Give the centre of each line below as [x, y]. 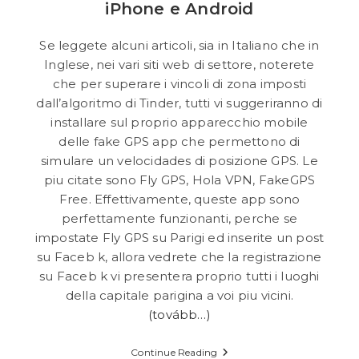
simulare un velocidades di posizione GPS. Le [179, 161]
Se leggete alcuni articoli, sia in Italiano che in [179, 46]
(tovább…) [179, 315]
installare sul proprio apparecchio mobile [179, 123]
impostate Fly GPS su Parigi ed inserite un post [179, 238]
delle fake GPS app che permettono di [179, 142]
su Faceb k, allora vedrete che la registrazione [179, 257]
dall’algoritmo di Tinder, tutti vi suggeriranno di [179, 103]
